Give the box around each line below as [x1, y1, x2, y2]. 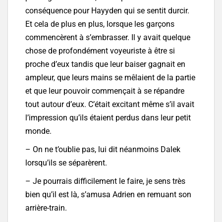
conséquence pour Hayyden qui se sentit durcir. [25, 6, 189, 16]
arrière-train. [25, 203, 67, 213]
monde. [25, 126, 52, 136]
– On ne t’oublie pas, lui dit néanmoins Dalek [25, 145, 180, 155]
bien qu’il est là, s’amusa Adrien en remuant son [25, 190, 191, 200]
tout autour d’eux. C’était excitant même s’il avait [25, 100, 194, 110]
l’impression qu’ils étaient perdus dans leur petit [25, 113, 191, 123]
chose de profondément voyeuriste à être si [25, 46, 175, 56]
